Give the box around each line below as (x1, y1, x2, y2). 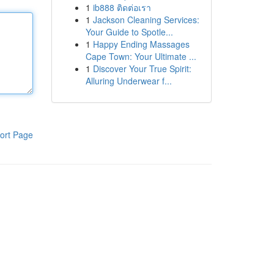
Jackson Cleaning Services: (92, 13, 199, 26)
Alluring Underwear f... (85, 75, 172, 87)
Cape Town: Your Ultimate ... (85, 50, 196, 62)
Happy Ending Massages (92, 38, 190, 50)
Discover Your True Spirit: (92, 62, 191, 75)
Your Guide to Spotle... (85, 26, 173, 38)
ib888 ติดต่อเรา (92, 1, 151, 13)
